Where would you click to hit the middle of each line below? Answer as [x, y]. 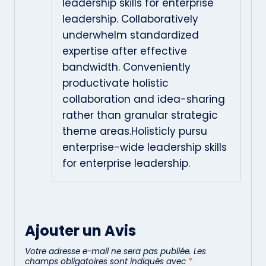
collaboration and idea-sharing [144, 99]
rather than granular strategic [140, 115]
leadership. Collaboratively [130, 19]
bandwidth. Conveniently [126, 67]
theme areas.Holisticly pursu [135, 131]
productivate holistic [115, 83]
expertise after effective [125, 51]
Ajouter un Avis [80, 230]
